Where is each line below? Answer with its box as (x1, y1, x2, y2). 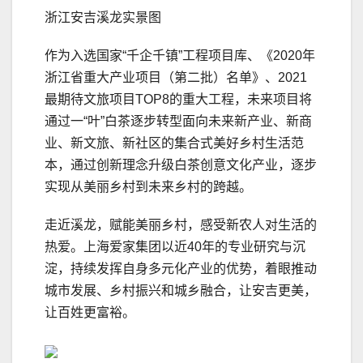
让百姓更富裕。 (45, 305, 135, 320)
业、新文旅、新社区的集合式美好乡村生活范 (45, 136, 304, 151)
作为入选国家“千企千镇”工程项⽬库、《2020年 (45, 49, 315, 63)
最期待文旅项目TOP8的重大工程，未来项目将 (45, 92, 312, 107)
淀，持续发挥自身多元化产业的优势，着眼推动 (45, 262, 317, 276)
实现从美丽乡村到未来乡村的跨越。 (45, 180, 252, 194)
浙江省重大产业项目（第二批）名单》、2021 (45, 70, 307, 85)
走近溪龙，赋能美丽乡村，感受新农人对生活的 (45, 218, 317, 233)
